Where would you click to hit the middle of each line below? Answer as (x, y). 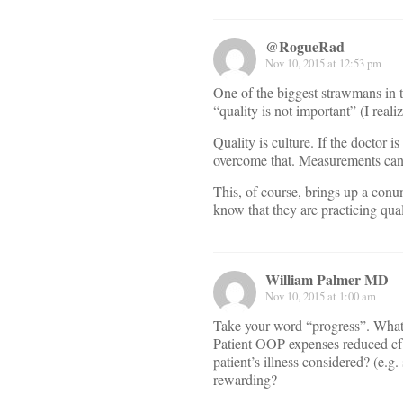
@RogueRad (305, 47)
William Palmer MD (327, 280)
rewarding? (245, 380)
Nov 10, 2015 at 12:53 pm (323, 63)
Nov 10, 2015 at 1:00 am (321, 296)
